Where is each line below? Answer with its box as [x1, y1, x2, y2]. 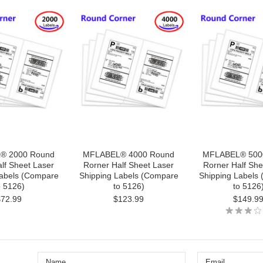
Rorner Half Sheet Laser [83, 160, 174, 170]
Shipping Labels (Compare [79, 171, 178, 180]
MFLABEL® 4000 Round [83, 150, 174, 159]
